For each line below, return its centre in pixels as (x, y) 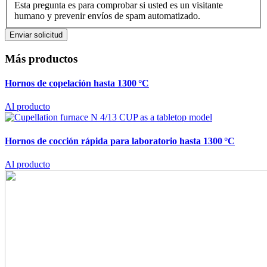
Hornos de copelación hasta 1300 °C (77, 83)
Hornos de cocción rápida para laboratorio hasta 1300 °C (120, 141)
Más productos (41, 58)
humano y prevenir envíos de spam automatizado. (107, 16)
